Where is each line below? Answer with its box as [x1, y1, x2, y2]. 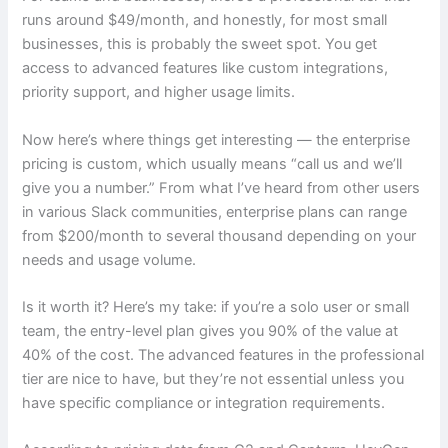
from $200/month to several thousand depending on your [22, 226, 417, 245]
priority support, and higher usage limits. [22, 83, 296, 102]
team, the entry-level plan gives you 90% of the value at [22, 322, 399, 341]
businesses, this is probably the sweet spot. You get [22, 35, 378, 54]
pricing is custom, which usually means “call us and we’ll [22, 154, 403, 173]
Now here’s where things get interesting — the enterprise [22, 130, 411, 149]
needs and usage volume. [22, 250, 197, 269]
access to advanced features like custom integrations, [22, 59, 389, 78]
